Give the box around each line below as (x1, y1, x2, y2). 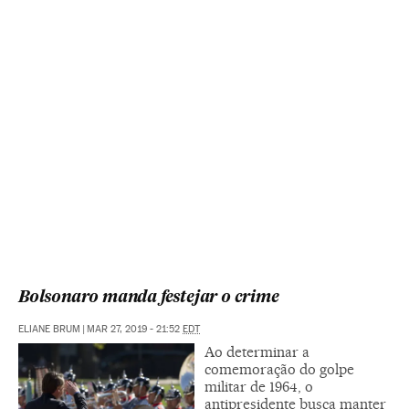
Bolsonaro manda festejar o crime (18, 290, 279, 307)
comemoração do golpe (204, 361, 354, 379)
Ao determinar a (204, 343, 309, 362)
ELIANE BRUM (18, 323, 80, 336)
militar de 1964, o (204, 378, 313, 396)
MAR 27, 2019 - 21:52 (87, 323, 183, 336)
